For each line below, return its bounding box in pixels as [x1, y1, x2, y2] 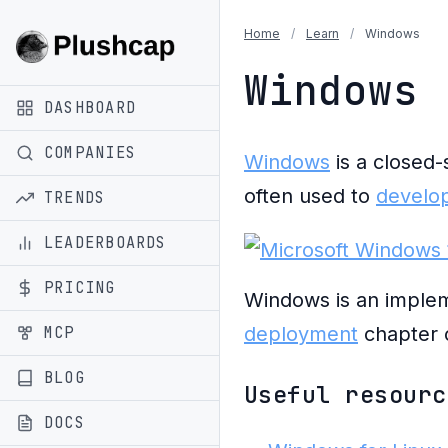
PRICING [44, 276, 116, 298]
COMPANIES [44, 141, 136, 163]
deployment [244, 322, 358, 346]
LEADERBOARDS [44, 231, 167, 253]
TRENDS [44, 186, 106, 208]
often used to [244, 184, 376, 208]
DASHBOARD [44, 96, 136, 118]
